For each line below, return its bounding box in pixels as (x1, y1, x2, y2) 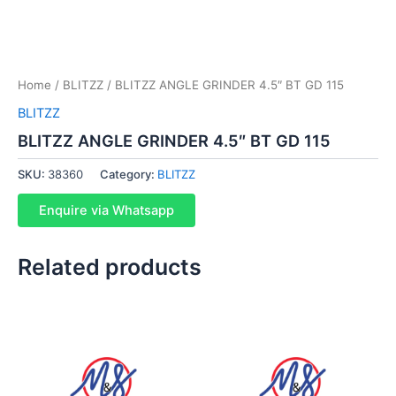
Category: (100, 167, 157, 181)
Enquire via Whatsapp (39, 202, 174, 218)
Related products (18, 253, 202, 280)
